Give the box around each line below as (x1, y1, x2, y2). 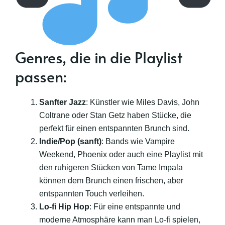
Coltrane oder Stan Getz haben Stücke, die (39, 110, 191, 120)
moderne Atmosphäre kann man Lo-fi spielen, (39, 215, 200, 224)
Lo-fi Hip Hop (39, 202, 89, 211)
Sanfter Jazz (39, 97, 86, 106)
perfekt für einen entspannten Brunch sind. (39, 124, 189, 133)
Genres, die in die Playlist (15, 46, 182, 67)
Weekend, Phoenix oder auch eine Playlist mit (39, 150, 203, 159)
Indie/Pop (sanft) (39, 137, 101, 146)
